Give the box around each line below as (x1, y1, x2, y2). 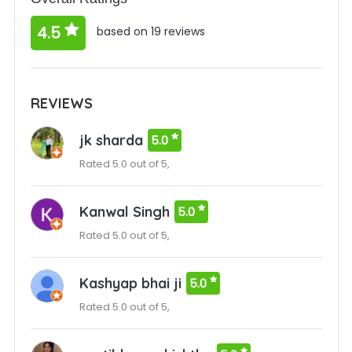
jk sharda (79, 131, 143, 149)
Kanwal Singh (79, 203, 170, 221)
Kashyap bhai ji (79, 274, 181, 292)
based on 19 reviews (93, 24, 205, 40)
